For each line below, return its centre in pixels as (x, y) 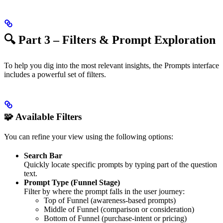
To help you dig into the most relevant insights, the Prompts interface (111, 65)
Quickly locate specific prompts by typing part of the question (120, 164)
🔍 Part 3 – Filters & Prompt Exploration (110, 40)
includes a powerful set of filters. (55, 74)
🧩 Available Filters (43, 116)
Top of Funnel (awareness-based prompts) (110, 200)
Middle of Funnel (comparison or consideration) (119, 209)
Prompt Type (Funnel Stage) (72, 182)
